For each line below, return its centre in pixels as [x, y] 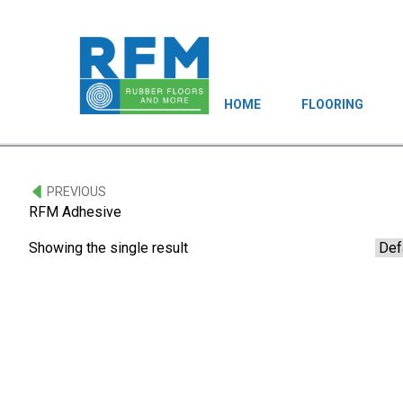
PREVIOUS [76, 191]
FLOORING [333, 104]
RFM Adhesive [75, 211]
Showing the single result [108, 247]
